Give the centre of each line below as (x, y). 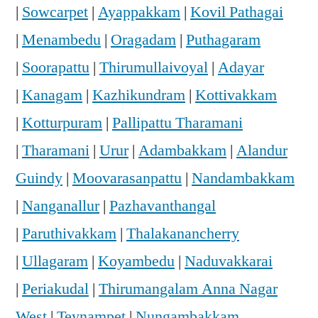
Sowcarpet (55, 12)
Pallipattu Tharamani (177, 122)
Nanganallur (61, 205)
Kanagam (52, 95)
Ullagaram (55, 261)
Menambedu (61, 39)
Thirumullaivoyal (154, 67)
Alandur (262, 150)
